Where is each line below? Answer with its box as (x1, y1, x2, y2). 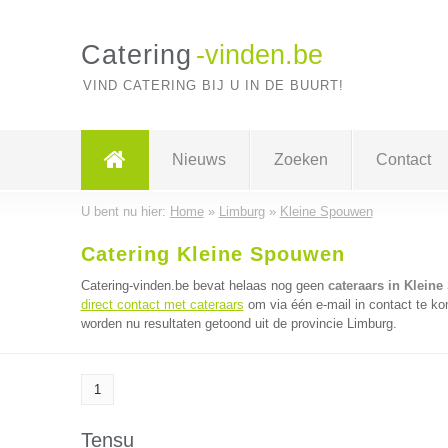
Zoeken (273, 151, 328, 168)
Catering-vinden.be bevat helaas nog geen (80, 278, 328, 293)
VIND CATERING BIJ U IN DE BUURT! (82, 78, 344, 93)
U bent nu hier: (80, 204, 170, 219)
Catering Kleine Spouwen (80, 243, 345, 265)
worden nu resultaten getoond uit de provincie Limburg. (80, 316, 397, 331)
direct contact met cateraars (80, 297, 244, 312)
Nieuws (171, 151, 226, 168)
